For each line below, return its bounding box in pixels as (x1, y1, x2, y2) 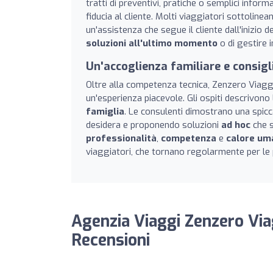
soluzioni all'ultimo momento (86, 37, 218, 49)
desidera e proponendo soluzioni (86, 118, 221, 131)
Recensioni (71, 229, 150, 251)
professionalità (86, 132, 157, 144)
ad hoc (221, 118, 250, 131)
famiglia (86, 105, 124, 118)
